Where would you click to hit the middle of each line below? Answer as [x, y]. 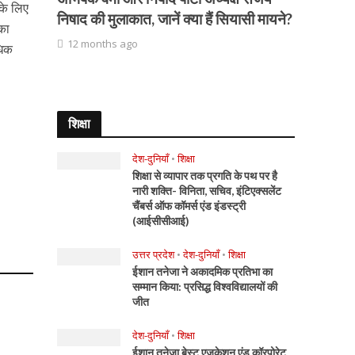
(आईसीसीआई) [161, 221]
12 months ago [103, 44]
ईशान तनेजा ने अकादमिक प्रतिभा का [203, 271]
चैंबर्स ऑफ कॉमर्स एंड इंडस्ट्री [189, 206]
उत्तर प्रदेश [154, 254]
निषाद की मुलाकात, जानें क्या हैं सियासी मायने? [175, 19]
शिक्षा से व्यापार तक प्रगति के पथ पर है [205, 176]
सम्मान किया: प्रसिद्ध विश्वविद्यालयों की [205, 286]
